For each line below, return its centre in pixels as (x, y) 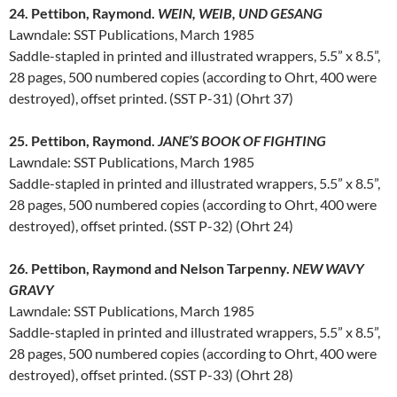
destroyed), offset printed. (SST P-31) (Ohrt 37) (151, 98)
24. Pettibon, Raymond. (83, 13)
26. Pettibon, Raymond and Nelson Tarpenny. (151, 269)
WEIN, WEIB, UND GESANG (240, 13)
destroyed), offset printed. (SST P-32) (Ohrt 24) (151, 226)
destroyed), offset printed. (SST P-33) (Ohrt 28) (151, 375)
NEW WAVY (328, 269)
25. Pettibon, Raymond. (83, 141)
